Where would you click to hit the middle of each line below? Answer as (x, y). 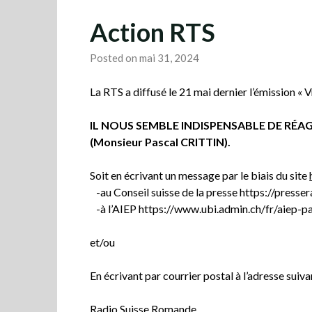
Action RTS (153, 32)
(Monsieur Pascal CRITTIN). (162, 141)
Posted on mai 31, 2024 (145, 57)
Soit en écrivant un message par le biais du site (200, 175)
